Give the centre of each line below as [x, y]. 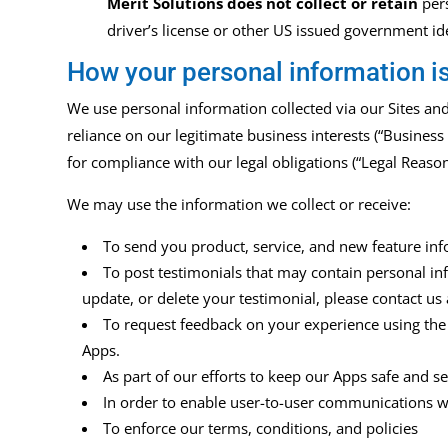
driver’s [133, 30]
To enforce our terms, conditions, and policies [261, 428]
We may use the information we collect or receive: [239, 204]
